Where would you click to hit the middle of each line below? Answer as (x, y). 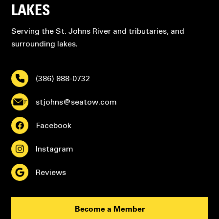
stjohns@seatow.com (76, 102)
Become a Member (109, 209)
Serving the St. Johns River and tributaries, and (98, 31)
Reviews (51, 172)
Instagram (54, 149)
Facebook (53, 125)
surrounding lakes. (44, 44)
